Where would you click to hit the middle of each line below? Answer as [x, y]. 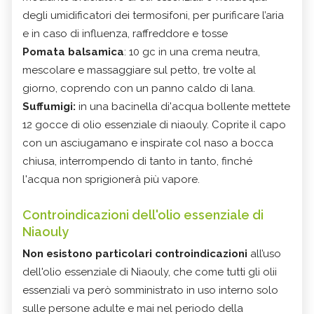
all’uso [264, 254]
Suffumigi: [49, 107]
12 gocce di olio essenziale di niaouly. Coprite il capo [154, 125]
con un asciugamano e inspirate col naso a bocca [148, 143]
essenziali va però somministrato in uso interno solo [150, 291]
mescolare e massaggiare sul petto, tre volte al [139, 70]
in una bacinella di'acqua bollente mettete [183, 107]
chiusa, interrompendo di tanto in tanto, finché [137, 162]
